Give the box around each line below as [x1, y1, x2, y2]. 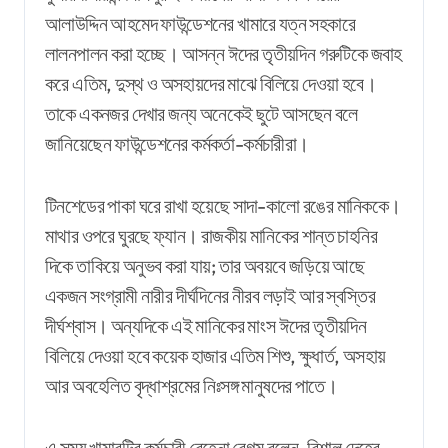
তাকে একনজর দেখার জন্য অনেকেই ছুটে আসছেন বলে [45, 100, 358, 126]
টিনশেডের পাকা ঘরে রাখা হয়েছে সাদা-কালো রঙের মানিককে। [45, 192, 401, 218]
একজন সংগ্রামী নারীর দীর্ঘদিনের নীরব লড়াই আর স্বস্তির [45, 282, 375, 308]
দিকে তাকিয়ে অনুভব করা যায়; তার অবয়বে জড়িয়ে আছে [45, 252, 365, 278]
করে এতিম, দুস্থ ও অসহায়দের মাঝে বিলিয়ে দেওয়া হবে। [45, 70, 377, 96]
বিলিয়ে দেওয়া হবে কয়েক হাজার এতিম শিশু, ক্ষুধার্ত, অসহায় [45, 342, 386, 368]
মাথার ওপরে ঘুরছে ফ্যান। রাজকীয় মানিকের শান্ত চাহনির [45, 222, 377, 248]
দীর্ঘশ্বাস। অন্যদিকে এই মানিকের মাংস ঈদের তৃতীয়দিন [45, 312, 367, 338]
